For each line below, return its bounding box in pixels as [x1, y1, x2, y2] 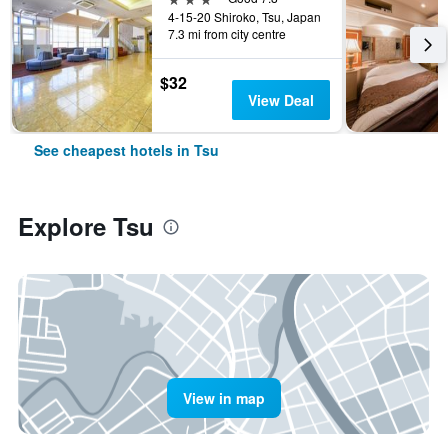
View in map [183, 388, 265, 408]
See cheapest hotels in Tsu [34, 140, 219, 160]
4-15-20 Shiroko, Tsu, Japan [168, 8, 321, 25]
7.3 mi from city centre [168, 25, 286, 42]
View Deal [247, 90, 314, 110]
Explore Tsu [18, 209, 154, 243]
